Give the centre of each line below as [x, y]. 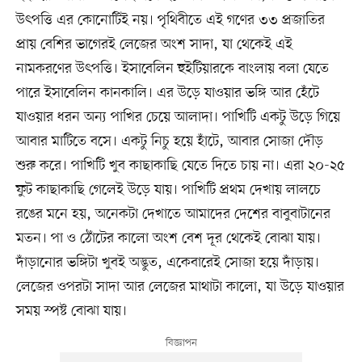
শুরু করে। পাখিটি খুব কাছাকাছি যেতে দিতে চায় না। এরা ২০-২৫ [180, 166]
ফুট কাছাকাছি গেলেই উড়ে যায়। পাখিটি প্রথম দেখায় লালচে [168, 190]
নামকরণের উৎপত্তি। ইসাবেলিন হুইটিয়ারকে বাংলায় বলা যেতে [172, 69]
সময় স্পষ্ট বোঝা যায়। [71, 311]
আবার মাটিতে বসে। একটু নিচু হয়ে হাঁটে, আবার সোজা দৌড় [169, 142]
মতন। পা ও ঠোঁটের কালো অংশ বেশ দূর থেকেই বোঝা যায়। [168, 239]
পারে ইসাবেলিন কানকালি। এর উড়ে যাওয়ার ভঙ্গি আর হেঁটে [167, 93]
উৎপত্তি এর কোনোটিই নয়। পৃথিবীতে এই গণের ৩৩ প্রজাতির [170, 21]
